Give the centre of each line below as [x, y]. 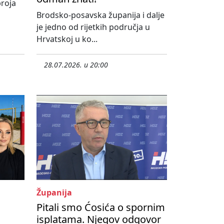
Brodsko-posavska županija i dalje [100, 15]
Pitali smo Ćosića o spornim [101, 207]
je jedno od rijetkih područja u [93, 27]
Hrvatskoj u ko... [67, 39]
